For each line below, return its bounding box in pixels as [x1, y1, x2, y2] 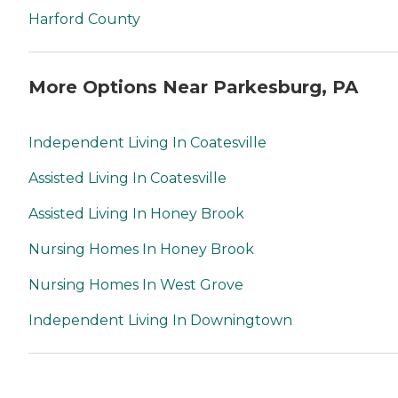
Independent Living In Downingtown [28, 311, 292, 329]
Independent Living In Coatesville [28, 133, 267, 151]
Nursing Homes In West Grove [28, 275, 243, 293]
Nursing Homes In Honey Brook [28, 240, 254, 258]
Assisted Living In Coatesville [28, 169, 227, 187]
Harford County [28, 11, 140, 28]
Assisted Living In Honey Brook [28, 204, 244, 222]
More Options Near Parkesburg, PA [28, 76, 358, 99]
